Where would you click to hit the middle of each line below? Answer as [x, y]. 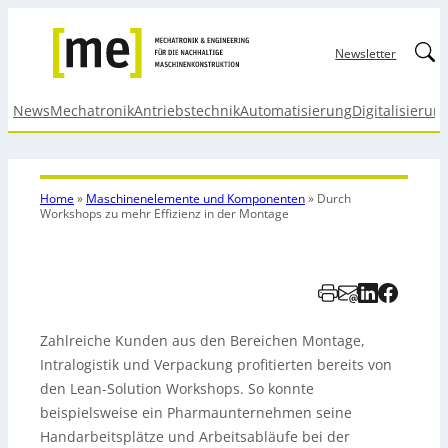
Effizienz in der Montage [220, 213]
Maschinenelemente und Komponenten [195, 198]
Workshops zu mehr [95, 213]
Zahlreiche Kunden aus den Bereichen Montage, [202, 340]
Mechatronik [91, 110]
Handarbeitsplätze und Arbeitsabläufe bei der [195, 436]
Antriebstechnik [186, 110]
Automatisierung [295, 110]
